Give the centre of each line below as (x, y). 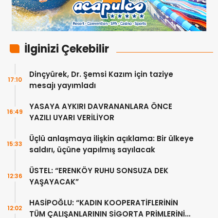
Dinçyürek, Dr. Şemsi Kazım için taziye (101, 74)
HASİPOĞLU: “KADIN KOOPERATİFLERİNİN (104, 203)
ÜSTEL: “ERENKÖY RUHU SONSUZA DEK (99, 171)
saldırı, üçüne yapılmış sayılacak (92, 150)
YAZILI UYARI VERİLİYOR (72, 118)
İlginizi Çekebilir (67, 49)
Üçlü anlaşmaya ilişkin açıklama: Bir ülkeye (111, 139)
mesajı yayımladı (63, 86)
